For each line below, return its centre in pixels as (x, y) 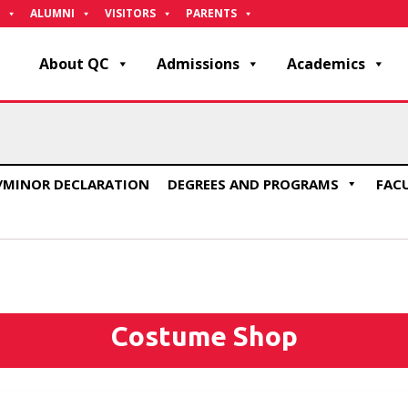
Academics (326, 64)
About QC (74, 64)
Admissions (198, 64)
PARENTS (211, 13)
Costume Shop (204, 336)
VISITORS (130, 13)
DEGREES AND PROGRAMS (253, 184)
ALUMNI (52, 13)
